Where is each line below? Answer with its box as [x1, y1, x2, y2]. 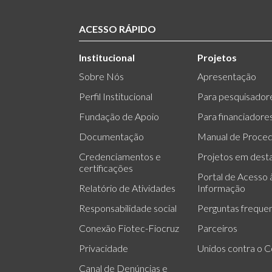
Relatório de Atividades [79, 182, 175, 194]
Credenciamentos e [79, 151, 161, 163]
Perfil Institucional [79, 90, 152, 103]
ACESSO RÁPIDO [79, 23, 156, 35]
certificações [79, 162, 133, 174]
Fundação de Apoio [79, 110, 159, 123]
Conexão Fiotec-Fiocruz [79, 222, 179, 234]
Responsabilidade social [79, 202, 177, 214]
